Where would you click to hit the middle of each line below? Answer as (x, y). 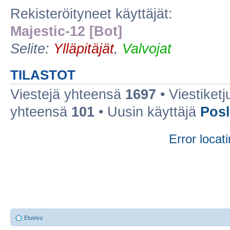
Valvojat (147, 49)
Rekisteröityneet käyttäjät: (91, 14)
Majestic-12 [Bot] (66, 31)
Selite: (32, 49)
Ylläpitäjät (84, 49)
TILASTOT (43, 75)
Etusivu (33, 217)
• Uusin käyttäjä (147, 112)
